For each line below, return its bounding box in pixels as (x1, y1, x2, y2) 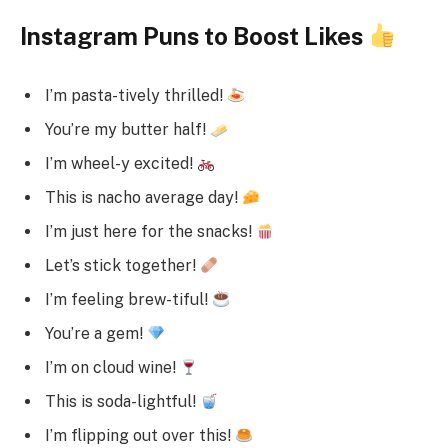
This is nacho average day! (45, 188, 242, 208)
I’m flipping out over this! (45, 426, 235, 446)
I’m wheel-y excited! (45, 154, 197, 174)
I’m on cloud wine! (45, 358, 180, 378)
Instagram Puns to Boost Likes (20, 21, 368, 50)
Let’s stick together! (45, 256, 200, 276)
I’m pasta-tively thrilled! (45, 86, 227, 106)
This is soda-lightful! (45, 392, 200, 412)
